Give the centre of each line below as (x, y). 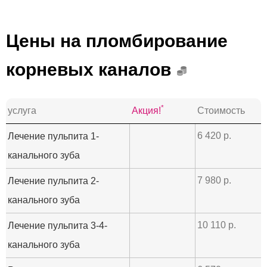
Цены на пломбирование (117, 41)
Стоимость (221, 110)
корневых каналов (89, 69)
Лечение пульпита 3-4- (58, 225)
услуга (22, 110)
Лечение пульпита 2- (53, 181)
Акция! (146, 110)
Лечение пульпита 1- (53, 136)
